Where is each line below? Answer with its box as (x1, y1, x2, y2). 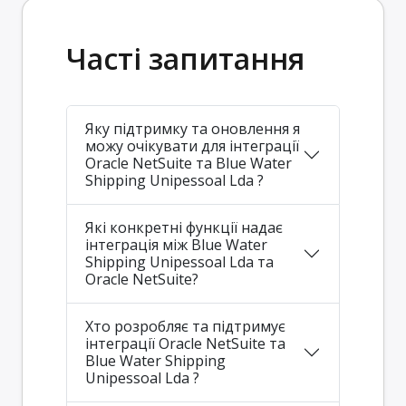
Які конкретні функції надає (85, 217, 283, 237)
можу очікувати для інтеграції (85, 135, 299, 156)
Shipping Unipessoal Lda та (85, 251, 257, 272)
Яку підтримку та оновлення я (85, 118, 300, 139)
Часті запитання (66, 38, 304, 78)
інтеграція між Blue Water (85, 234, 267, 255)
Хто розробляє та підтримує (85, 315, 285, 336)
